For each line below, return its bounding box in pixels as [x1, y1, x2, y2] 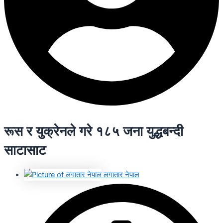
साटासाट [4, 141, 46, 158]
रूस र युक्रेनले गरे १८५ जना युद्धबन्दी [4, 122, 183, 139]
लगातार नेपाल [104, 170, 139, 180]
